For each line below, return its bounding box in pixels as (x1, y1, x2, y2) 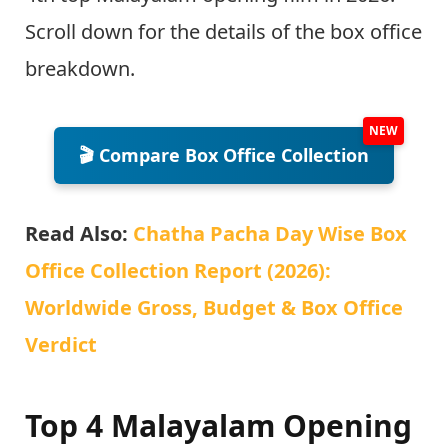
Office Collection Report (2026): (25, 256, 331, 284)
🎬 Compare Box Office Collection (79, 143, 369, 168)
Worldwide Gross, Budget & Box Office (25, 293, 403, 321)
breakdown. (25, 55, 135, 83)
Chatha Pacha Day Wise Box (128, 219, 407, 247)
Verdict (25, 330, 97, 358)
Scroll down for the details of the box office (25, 18, 422, 46)
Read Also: (25, 219, 128, 247)
